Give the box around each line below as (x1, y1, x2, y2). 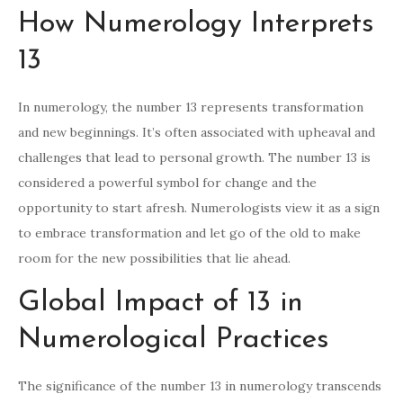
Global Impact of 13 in (18, 289, 303, 318)
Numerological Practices (18, 326, 329, 355)
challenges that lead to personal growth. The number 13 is (18, 149, 371, 166)
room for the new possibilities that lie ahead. (18, 250, 291, 267)
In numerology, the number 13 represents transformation (18, 99, 363, 116)
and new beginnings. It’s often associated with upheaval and (18, 124, 375, 141)
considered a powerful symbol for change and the (18, 175, 317, 192)
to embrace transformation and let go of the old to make (18, 225, 361, 242)
